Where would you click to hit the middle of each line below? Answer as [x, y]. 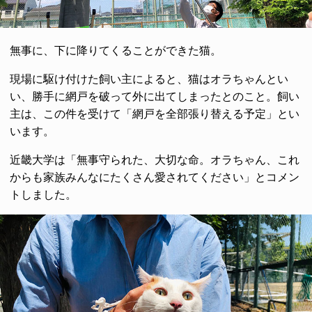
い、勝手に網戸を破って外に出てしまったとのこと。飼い [155, 96]
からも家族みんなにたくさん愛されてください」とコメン [155, 177]
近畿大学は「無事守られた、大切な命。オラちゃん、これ [155, 159]
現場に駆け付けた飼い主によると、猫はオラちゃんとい [149, 79]
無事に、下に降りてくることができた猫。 [116, 50]
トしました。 [43, 194]
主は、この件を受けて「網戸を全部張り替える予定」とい [155, 114]
